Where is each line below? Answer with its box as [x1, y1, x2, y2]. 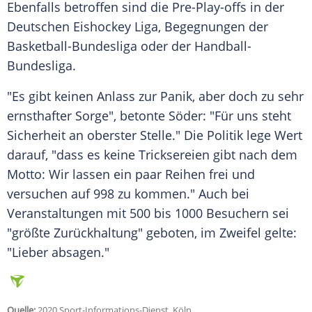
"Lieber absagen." [7, 244, 109, 261]
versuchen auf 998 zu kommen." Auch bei [7, 185, 249, 203]
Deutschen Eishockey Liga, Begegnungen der [7, 18, 268, 36]
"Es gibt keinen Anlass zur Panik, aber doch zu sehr [7, 88, 304, 105]
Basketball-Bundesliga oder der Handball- [7, 38, 251, 55]
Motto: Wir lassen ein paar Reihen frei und [7, 166, 255, 183]
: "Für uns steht [203, 107, 291, 125]
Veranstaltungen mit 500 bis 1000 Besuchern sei [7, 205, 289, 222]
